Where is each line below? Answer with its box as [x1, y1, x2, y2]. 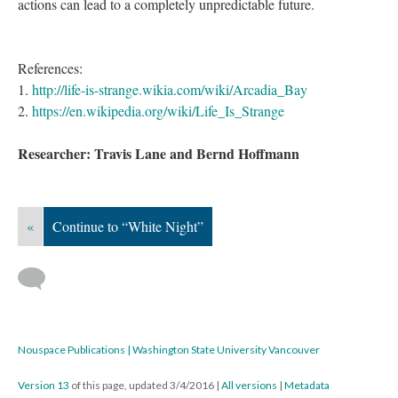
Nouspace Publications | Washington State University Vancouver [18, 343, 320, 357]
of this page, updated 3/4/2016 [69, 378, 216, 393]
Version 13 [18, 378, 69, 393]
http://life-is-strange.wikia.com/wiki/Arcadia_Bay [32, 80, 307, 99]
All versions [221, 378, 277, 393]
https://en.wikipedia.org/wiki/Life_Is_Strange [32, 101, 284, 121]
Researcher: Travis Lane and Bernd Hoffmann [18, 143, 299, 164]
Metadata [284, 378, 330, 393]
